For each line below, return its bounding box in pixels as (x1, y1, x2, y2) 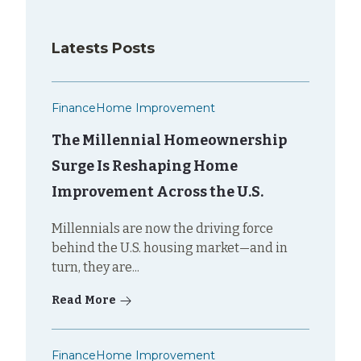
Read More (52, 293, 116, 307)
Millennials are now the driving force (52, 220, 273, 236)
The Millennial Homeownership (52, 131, 287, 149)
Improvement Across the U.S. (52, 182, 263, 201)
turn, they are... (52, 259, 139, 275)
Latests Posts (52, 39, 155, 57)
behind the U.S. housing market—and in (52, 239, 288, 255)
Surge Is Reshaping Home (52, 156, 238, 175)
